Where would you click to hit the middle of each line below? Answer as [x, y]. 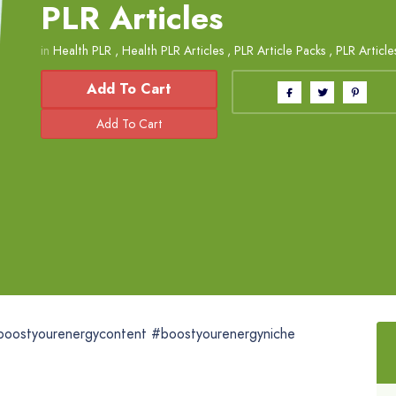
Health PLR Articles [173, 51]
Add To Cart [129, 89]
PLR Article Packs [280, 51]
